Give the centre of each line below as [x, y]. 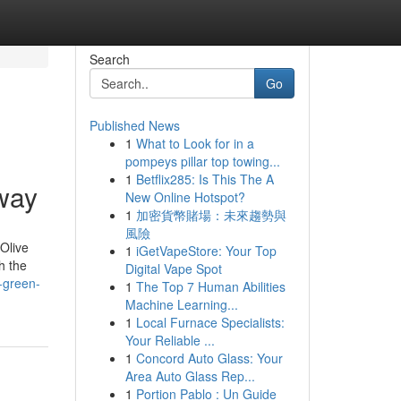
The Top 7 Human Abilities [210, 286]
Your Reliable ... [170, 340]
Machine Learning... [181, 304]
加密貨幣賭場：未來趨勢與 [211, 215]
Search [109, 59]
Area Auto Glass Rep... [190, 376]
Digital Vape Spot [173, 269]
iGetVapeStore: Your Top [206, 251]
